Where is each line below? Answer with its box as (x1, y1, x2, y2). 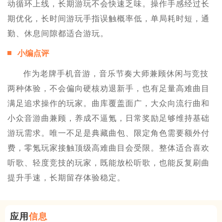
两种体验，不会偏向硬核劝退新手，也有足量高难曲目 (7, 84, 210, 93)
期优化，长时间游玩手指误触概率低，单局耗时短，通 (7, 14, 210, 23)
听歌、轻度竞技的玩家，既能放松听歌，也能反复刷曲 (7, 158, 210, 167)
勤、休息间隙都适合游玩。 (7, 29, 109, 38)
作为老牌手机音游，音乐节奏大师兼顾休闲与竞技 (23, 69, 209, 78)
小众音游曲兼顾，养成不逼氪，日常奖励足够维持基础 (7, 113, 210, 122)
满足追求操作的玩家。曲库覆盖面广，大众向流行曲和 (7, 99, 210, 108)
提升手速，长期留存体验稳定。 (7, 173, 125, 182)
